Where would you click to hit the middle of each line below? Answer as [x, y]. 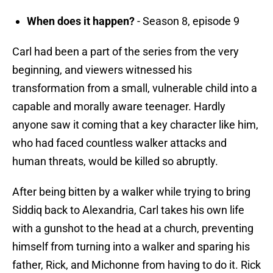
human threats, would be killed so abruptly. [115, 161]
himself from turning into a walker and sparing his [131, 247]
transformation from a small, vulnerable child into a [135, 88]
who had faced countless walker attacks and [119, 143]
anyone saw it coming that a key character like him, [135, 125]
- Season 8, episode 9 [187, 21]
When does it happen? [81, 21]
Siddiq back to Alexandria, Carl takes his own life [128, 210]
